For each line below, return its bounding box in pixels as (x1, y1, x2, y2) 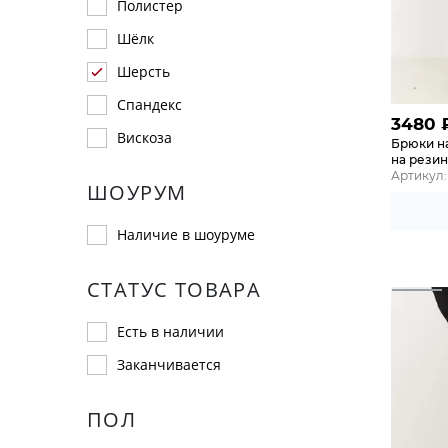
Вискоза (117, 128, 172, 147)
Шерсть (117, 62, 170, 81)
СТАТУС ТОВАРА (87, 276, 262, 303)
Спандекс (117, 95, 182, 114)
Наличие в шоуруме (117, 225, 255, 244)
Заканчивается (117, 355, 221, 374)
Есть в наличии (117, 322, 224, 341)
